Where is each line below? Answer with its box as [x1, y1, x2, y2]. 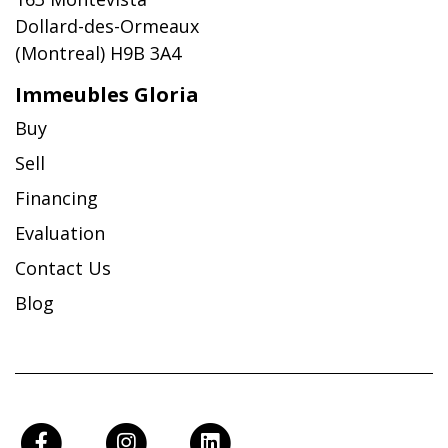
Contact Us [15, 255, 111, 280]
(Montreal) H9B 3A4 [15, 40, 181, 65]
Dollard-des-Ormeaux [15, 13, 199, 38]
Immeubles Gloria [15, 80, 199, 108]
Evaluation [15, 220, 105, 245]
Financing [15, 185, 98, 210]
